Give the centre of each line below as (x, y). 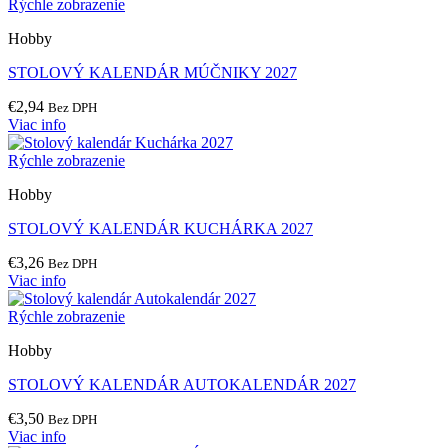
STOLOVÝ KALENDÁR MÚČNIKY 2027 (152, 73)
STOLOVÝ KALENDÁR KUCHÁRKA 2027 (160, 229)
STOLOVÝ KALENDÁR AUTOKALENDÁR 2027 (182, 385)
